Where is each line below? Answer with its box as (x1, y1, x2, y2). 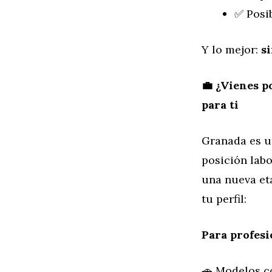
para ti (202, 97, 239, 112)
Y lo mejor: (202, 42, 261, 56)
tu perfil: (202, 191, 246, 206)
